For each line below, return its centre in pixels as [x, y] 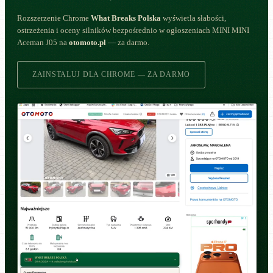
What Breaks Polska [126, 19]
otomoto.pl [87, 43]
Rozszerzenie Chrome [54, 19]
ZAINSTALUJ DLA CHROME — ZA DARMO [112, 75]
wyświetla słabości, [193, 19]
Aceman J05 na [43, 43]
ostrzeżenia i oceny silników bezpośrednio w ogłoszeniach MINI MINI [133, 31]
